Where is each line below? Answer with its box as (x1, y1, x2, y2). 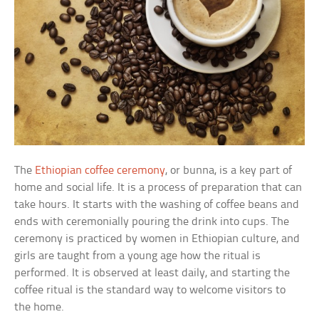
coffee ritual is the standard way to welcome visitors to (14, 284, 286, 297)
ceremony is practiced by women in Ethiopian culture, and (14, 233, 300, 246)
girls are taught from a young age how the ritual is (14, 250, 261, 263)
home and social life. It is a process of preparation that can (14, 182, 303, 194)
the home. (14, 301, 65, 314)
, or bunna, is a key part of (165, 164, 293, 177)
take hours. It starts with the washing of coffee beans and (14, 199, 300, 211)
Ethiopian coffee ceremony (35, 164, 166, 177)
